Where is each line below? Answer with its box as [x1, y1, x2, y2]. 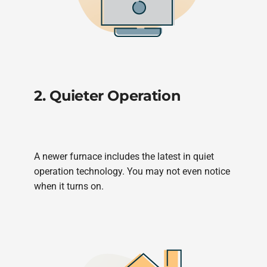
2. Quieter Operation [34, 86, 181, 104]
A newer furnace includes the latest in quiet [34, 150, 215, 162]
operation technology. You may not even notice [34, 165, 231, 177]
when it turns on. [34, 180, 104, 192]
